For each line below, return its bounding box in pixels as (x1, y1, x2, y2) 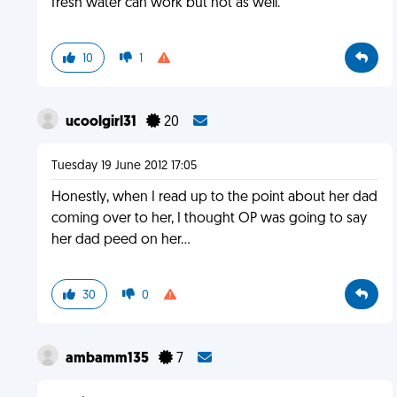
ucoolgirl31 (65, 115, 139, 129)
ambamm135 (65, 352, 152, 366)
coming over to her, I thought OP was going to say (51, 212, 367, 226)
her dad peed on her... (51, 233, 191, 247)
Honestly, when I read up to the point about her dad (51, 191, 378, 205)
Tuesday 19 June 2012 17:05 (51, 160, 197, 173)
